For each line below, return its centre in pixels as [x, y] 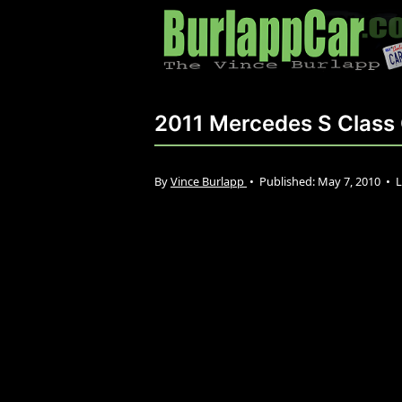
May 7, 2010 [350, 181]
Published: [288, 181]
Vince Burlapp [209, 181]
